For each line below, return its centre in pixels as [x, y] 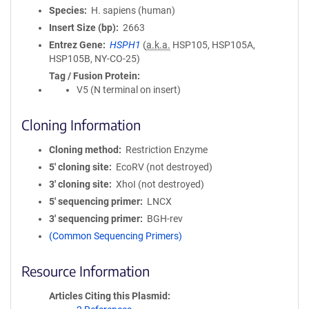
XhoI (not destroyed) [160, 184]
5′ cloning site [79, 167]
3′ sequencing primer [94, 219]
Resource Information [86, 271]
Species [67, 10]
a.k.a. [158, 45]
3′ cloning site [79, 184]
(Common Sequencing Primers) [116, 236]
